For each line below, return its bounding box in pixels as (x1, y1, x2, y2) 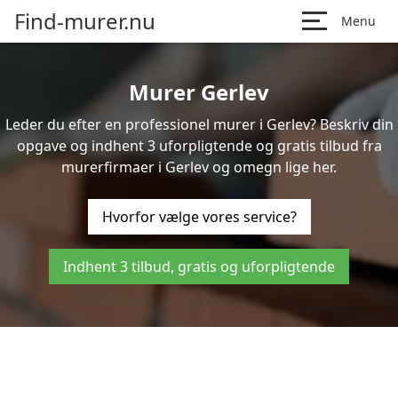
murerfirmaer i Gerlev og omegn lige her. (61, 157, 337, 177)
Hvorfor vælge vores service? (101, 207, 297, 227)
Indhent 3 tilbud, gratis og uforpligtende (63, 257, 335, 276)
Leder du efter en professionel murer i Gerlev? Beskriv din (4, 115, 394, 134)
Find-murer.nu (14, 6, 155, 36)
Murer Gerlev (129, 77, 269, 107)
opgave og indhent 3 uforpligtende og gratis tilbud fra (16, 136, 382, 155)
